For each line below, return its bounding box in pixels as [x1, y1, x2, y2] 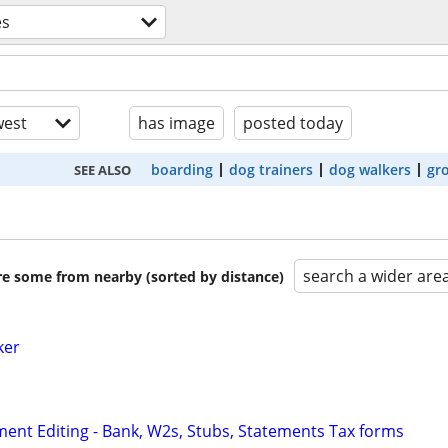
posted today [243, 112, 343, 134]
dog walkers [329, 160, 411, 179]
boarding [151, 160, 213, 179]
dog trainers [229, 160, 313, 179]
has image [138, 112, 215, 134]
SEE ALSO [74, 160, 131, 179]
